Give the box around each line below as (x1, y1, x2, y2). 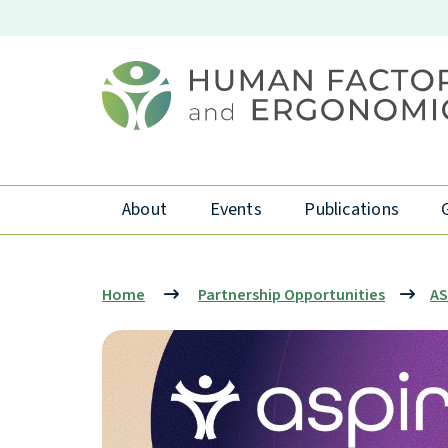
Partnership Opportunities (198, 284, 385, 307)
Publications (304, 197, 400, 223)
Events (209, 197, 262, 223)
